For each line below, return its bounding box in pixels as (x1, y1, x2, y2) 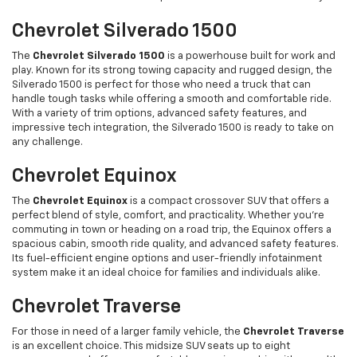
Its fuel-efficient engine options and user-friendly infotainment (12, 253, 322, 265)
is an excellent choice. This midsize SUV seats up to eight (12, 341, 290, 352)
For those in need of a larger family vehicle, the (12, 327, 243, 338)
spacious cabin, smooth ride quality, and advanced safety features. (12, 239, 339, 250)
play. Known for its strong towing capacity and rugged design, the (12, 65, 332, 76)
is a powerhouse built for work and (165, 51, 335, 62)
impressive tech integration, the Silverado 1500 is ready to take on (12, 123, 334, 134)
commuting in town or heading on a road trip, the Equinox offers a (12, 225, 331, 236)
